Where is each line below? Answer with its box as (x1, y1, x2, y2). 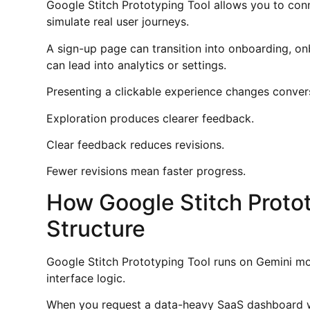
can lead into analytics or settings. (46, 57, 227, 72)
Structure (46, 215, 146, 242)
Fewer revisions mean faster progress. (46, 164, 246, 179)
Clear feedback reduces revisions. (46, 138, 225, 152)
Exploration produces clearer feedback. (46, 111, 255, 125)
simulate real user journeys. (46, 15, 190, 29)
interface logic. (46, 271, 126, 285)
